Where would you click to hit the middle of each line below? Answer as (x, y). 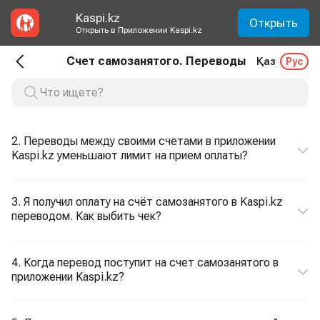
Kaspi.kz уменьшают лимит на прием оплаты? (130, 155)
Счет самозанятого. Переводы (156, 61)
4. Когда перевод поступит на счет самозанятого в (145, 262)
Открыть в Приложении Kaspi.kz (139, 30)
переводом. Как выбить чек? (86, 216)
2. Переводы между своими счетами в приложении (144, 141)
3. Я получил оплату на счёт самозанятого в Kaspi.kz (147, 202)
